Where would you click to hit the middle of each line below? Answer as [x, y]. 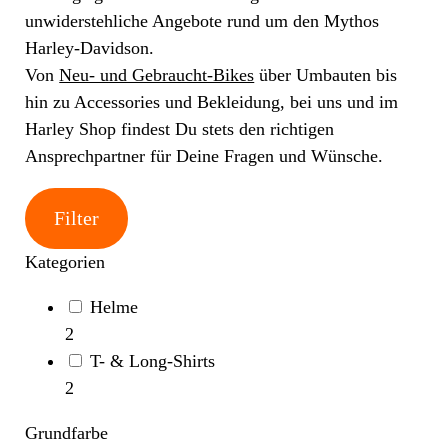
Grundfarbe [67, 432]
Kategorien [65, 261]
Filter [77, 218]
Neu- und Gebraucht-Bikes [157, 74]
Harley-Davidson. [90, 47]
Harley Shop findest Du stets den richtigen [180, 128]
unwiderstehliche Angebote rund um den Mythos [202, 20]
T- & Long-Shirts [153, 360]
